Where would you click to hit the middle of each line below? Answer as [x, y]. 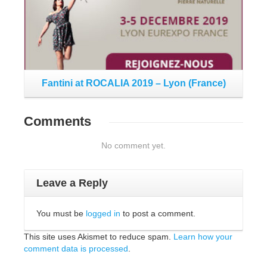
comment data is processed [76, 249]
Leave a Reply [72, 183]
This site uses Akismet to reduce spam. [99, 237]
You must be [61, 213]
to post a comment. [158, 213]
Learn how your [203, 237]
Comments [58, 121]
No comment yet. [133, 145]
